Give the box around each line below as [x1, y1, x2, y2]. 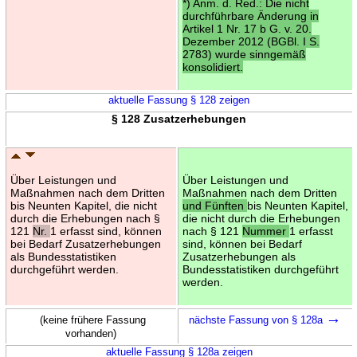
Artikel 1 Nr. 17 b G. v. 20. [182, 22, 312, 35]
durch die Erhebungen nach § [10, 211, 160, 225]
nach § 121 [182, 224, 242, 237]
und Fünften [182, 198, 247, 212]
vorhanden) [65, 327, 116, 339]
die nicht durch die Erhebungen [182, 211, 340, 225]
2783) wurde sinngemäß [182, 47, 306, 61]
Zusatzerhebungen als [182, 249, 296, 263]
